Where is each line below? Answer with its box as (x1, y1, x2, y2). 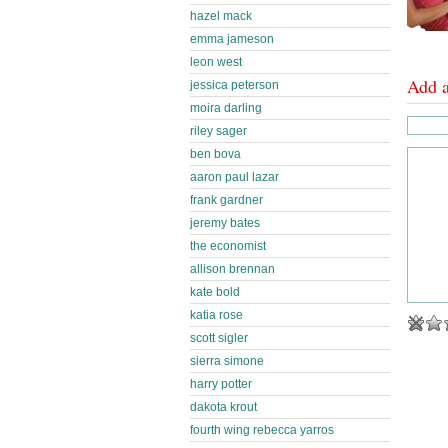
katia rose (190, 308, 243, 322)
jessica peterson (190, 78, 279, 92)
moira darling (190, 101, 262, 115)
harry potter (190, 377, 252, 391)
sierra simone (190, 354, 264, 368)
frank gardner (190, 193, 263, 207)
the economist (190, 239, 266, 253)
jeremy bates (190, 216, 260, 230)
